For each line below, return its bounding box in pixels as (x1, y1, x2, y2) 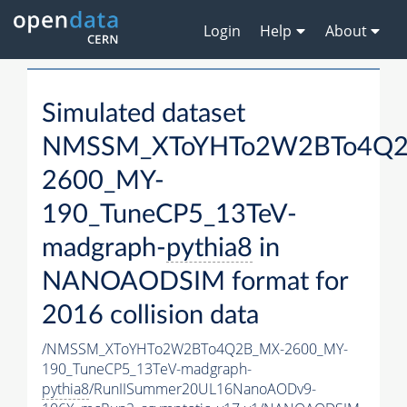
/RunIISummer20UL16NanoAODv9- (89, 379, 316, 400)
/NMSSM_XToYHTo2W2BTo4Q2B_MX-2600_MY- (42, 339, 348, 360)
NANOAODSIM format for (42, 269, 348, 296)
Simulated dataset (42, 101, 245, 128)
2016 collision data (42, 303, 259, 330)
